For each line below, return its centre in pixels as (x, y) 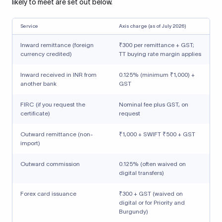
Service (29, 26)
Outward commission (50, 164)
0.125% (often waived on (152, 164)
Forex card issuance (48, 194)
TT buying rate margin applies (160, 54)
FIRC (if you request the (53, 104)
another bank (38, 83)
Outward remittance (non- (57, 134)
